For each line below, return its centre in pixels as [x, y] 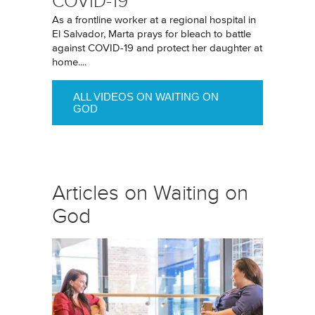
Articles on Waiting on [150, 193]
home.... [69, 62]
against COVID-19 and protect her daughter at [157, 48]
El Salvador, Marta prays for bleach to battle [152, 34]
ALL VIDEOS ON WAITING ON [146, 97]
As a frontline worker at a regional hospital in [154, 20]
